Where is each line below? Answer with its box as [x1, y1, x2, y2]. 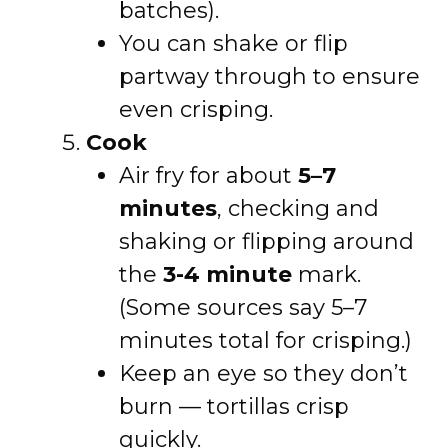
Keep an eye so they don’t [119, 360, 408, 387]
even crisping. [119, 96, 273, 123]
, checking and [217, 195, 379, 222]
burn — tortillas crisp [119, 393, 349, 420]
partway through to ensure [119, 63, 420, 90]
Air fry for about [119, 162, 298, 189]
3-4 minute [163, 261, 292, 288]
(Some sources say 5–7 [119, 294, 367, 321]
